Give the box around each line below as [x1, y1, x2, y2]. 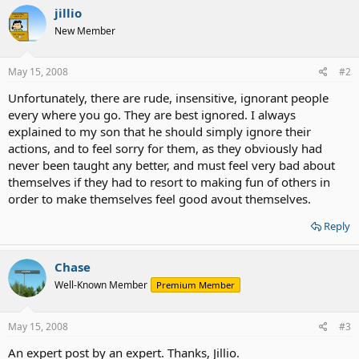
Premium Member [156, 279, 235, 291]
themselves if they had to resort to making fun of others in [8, 174, 330, 190]
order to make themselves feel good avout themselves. [8, 191, 311, 207]
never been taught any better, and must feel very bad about [8, 157, 335, 173]
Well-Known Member [54, 278, 147, 292]
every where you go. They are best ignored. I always [8, 107, 296, 123]
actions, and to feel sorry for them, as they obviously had [8, 140, 322, 156]
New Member [54, 23, 115, 38]
